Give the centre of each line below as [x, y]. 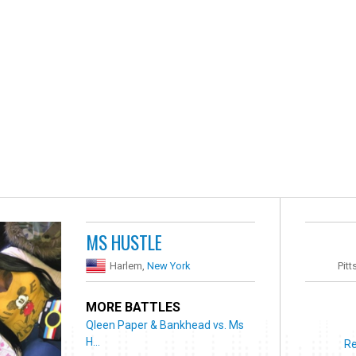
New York [169, 265]
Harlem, [129, 265]
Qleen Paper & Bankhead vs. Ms [165, 325]
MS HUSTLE [124, 242]
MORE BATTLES [133, 307]
